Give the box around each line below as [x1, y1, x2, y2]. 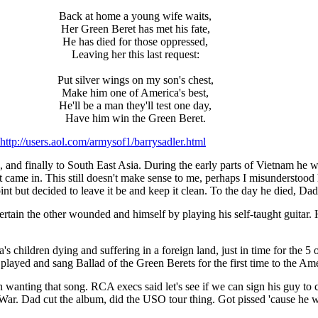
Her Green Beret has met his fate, [60, 23, 210, 35]
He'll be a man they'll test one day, [59, 99, 212, 111]
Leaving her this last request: [71, 48, 199, 60]
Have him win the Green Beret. [65, 112, 206, 124]
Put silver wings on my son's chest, [57, 74, 214, 86]
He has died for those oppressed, [62, 35, 208, 48]
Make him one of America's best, [62, 87, 209, 99]
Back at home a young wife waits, [59, 10, 212, 22]
